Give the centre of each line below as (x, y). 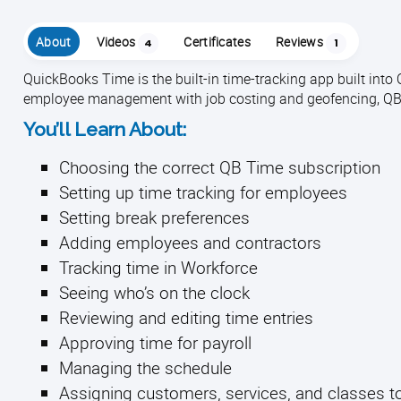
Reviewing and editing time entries (186, 317)
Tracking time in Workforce (158, 267)
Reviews (299, 42)
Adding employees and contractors (190, 242)
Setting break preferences (154, 217)
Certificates (217, 42)
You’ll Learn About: (105, 129)
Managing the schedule (145, 367)
